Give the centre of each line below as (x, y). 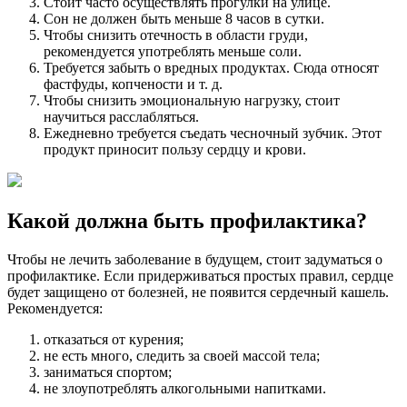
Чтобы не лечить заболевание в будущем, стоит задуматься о (195, 259)
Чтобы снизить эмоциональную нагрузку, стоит (192, 101)
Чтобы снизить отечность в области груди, (176, 35)
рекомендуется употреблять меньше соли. (173, 52)
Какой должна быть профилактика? (187, 220)
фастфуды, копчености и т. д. (133, 84)
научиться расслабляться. (121, 117)
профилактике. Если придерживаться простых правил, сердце (200, 275)
